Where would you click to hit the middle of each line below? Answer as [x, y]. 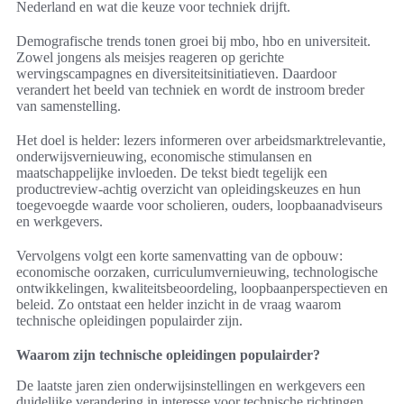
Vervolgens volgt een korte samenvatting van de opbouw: [179, 256]
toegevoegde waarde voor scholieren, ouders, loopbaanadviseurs [199, 206]
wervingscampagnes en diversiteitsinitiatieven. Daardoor [176, 74]
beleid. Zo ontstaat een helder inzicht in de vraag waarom [179, 305]
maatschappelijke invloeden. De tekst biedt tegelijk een [172, 173]
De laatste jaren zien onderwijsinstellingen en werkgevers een [191, 386]
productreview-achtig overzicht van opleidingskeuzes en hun [188, 189]
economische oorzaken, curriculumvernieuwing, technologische [197, 272]
